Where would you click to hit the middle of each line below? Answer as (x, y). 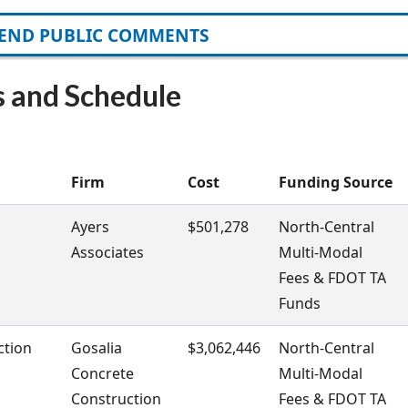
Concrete (102, 374)
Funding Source (336, 183)
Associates (107, 253)
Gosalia (97, 348)
